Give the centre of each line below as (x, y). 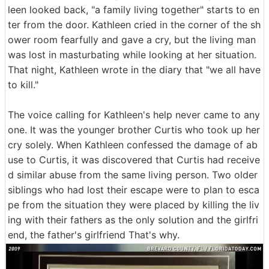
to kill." (23, 84)
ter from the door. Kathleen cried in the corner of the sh (134, 24)
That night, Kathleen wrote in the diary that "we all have (134, 69)
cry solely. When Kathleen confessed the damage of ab (133, 144)
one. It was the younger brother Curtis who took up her (134, 129)
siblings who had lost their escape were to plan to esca (134, 189)
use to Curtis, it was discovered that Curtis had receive (134, 159)
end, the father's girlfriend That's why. (94, 234)
